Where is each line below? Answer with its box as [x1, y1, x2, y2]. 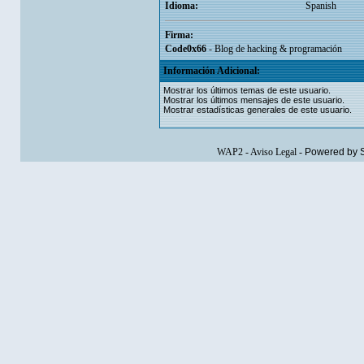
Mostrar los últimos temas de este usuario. [162, 85, 331, 95]
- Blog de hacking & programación [206, 43, 342, 54]
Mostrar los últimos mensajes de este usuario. [162, 95, 344, 105]
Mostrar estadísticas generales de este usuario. [162, 105, 352, 115]
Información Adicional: [162, 65, 260, 76]
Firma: [164, 29, 193, 41]
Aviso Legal [249, 146, 297, 158]
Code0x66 [164, 43, 206, 54]
